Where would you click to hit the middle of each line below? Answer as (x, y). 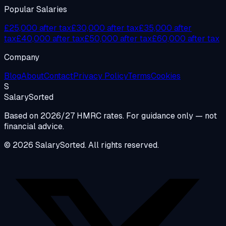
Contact (59, 76)
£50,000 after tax (118, 39)
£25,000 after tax (38, 28)
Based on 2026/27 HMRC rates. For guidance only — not (110, 116)
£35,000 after (165, 28)
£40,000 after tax (50, 39)
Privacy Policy (100, 76)
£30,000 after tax (105, 28)
